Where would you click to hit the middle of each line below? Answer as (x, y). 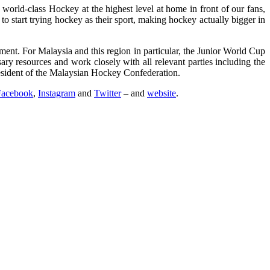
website (162, 93)
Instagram (57, 93)
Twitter (108, 93)
